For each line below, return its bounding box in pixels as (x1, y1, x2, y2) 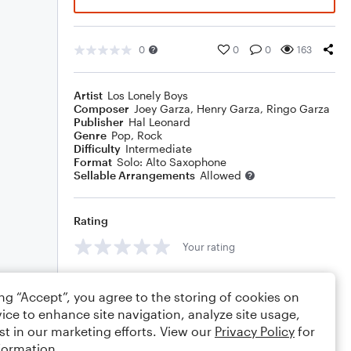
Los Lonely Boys (107, 89, 188, 102)
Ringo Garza (266, 102, 330, 115)
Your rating (183, 240, 235, 253)
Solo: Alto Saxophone (117, 155, 226, 168)
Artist (74, 89, 103, 102)
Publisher (74, 115, 124, 128)
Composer (74, 102, 129, 115)
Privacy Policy (215, 324, 295, 338)
